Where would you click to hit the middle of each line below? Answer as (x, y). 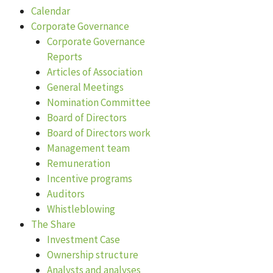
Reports (64, 56)
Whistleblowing (81, 209)
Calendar (51, 11)
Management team (88, 148)
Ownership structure (92, 254)
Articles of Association (94, 72)
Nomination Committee (98, 102)
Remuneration (78, 163)
